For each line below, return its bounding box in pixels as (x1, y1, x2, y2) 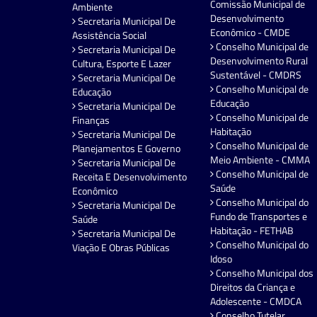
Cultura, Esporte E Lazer (72, 56, 171, 71)
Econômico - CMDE (210, 25, 290, 40)
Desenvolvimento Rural (210, 53, 308, 69)
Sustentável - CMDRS (210, 67, 301, 83)
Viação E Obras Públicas (72, 240, 170, 255)
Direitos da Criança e (210, 279, 295, 295)
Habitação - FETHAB (210, 223, 294, 238)
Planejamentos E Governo (72, 141, 180, 156)
